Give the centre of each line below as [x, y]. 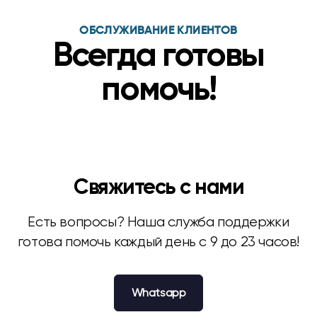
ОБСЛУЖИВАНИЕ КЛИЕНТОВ [158, 31]
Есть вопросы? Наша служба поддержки [158, 222]
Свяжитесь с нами [158, 188]
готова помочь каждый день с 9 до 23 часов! [158, 242]
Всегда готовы [158, 57]
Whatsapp [158, 293]
